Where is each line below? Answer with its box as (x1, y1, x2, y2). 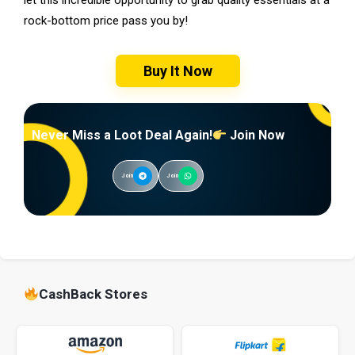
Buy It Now (143, 62, 212, 79)
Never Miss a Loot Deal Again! (32, 127, 212, 143)
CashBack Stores (39, 285, 148, 302)
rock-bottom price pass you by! (24, 13, 188, 28)
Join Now (227, 127, 285, 143)
